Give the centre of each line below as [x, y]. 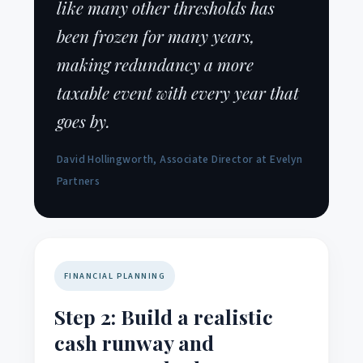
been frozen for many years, [156, 35]
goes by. [83, 120]
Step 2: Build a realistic [164, 316]
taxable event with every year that [178, 92]
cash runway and [134, 342]
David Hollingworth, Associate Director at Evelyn [180, 159]
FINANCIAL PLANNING [115, 275]
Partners [79, 181]
